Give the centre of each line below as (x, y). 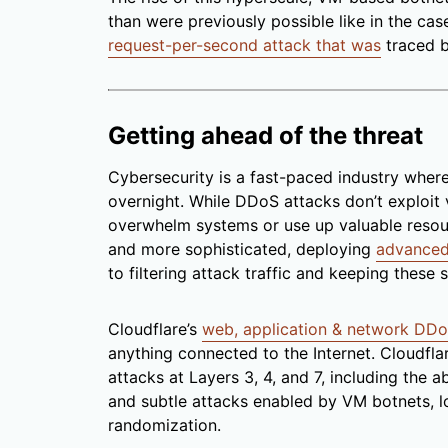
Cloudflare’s (155, 329)
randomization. (164, 425)
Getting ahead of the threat (265, 136)
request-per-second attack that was (244, 45)
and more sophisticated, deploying (242, 249)
